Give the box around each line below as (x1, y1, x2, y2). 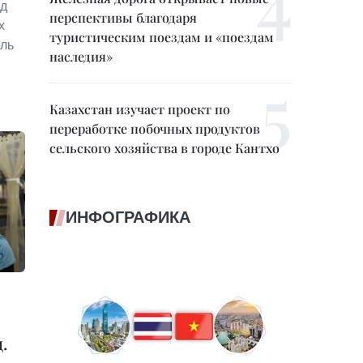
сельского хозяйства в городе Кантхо (49, 139, 280, 156)
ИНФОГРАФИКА (66, 207, 190, 227)
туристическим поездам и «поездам (49, 28, 274, 45)
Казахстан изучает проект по (49, 100, 230, 117)
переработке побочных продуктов (49, 120, 260, 137)
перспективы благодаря (49, 9, 197, 26)
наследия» (49, 48, 113, 65)
